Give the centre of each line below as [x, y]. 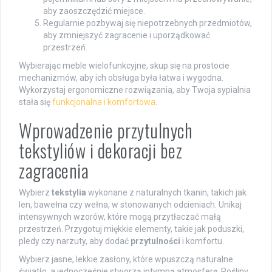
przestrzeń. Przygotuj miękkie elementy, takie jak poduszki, [131, 229]
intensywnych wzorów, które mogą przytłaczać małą [120, 216]
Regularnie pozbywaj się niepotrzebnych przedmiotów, [148, 23]
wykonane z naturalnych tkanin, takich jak [166, 192]
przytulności [155, 241]
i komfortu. [202, 241]
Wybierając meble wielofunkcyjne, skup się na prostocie [124, 65]
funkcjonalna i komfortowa [104, 102]
